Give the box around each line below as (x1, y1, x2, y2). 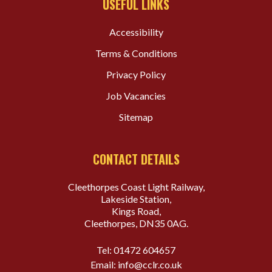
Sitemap (119, 111, 153, 123)
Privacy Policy (106, 69, 166, 80)
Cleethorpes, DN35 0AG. (84, 217, 188, 229)
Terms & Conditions (95, 47, 177, 59)
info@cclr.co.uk (117, 259, 182, 270)
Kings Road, (111, 205, 161, 217)
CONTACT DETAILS (92, 150, 180, 168)
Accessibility (109, 26, 163, 38)
